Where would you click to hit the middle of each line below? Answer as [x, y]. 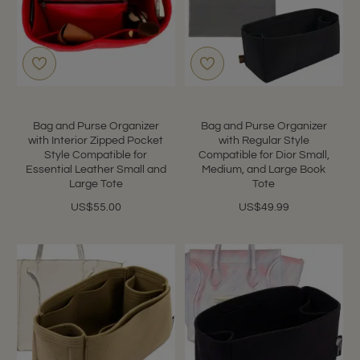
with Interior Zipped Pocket [96, 140]
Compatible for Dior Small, [264, 155]
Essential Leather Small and [96, 169]
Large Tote [96, 184]
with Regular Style [264, 140]
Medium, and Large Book [264, 169]
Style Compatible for [96, 155]
